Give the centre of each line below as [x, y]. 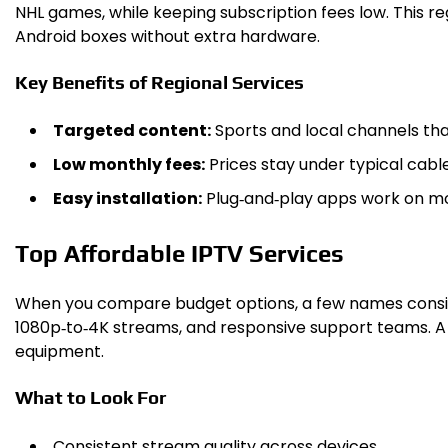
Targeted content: [132, 131]
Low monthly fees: [129, 165]
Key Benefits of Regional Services [159, 81]
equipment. [59, 352]
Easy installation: [127, 199]
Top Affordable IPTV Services [179, 254]
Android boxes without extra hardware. [167, 36]
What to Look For [90, 396]
